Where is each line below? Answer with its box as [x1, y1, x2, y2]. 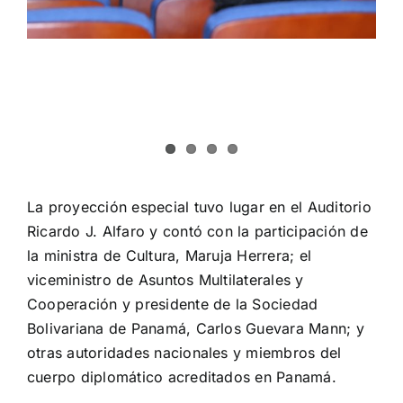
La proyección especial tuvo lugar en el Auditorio [27, 198, 372, 217]
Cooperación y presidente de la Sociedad [27, 295, 318, 314]
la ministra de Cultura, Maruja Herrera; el [27, 246, 312, 265]
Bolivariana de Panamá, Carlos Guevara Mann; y [27, 319, 364, 338]
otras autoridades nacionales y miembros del [27, 344, 342, 363]
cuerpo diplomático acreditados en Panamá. [27, 368, 336, 387]
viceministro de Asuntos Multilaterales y [27, 271, 304, 290]
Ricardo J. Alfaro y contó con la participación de [27, 222, 368, 241]
